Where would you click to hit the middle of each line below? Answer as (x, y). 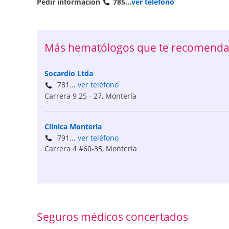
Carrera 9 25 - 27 (73, 96)
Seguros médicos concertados (112, 216)
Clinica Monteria (73, 126)
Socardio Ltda (69, 74)
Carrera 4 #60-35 (73, 148)
